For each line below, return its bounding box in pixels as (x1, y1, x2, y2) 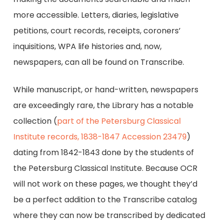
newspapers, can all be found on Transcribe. (13, 56, 184, 68)
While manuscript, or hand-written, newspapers (13, 84, 198, 95)
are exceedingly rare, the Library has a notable (13, 100, 193, 111)
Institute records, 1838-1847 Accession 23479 (13, 131, 187, 142)
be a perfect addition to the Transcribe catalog (13, 194, 197, 205)
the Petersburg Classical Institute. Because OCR (13, 163, 197, 174)
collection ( (13, 115, 57, 127)
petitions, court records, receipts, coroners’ (13, 25, 181, 36)
